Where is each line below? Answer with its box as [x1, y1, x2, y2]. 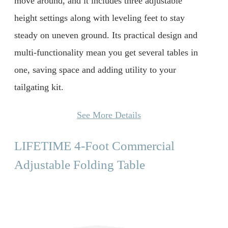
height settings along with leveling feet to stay [14, 12, 185, 23]
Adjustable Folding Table [14, 158, 145, 172]
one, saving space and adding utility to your [14, 64, 176, 75]
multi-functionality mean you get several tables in [14, 47, 198, 58]
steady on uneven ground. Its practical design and [14, 30, 197, 40]
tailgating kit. [14, 81, 64, 92]
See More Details [77, 110, 141, 121]
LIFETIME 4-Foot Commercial [14, 139, 175, 153]
